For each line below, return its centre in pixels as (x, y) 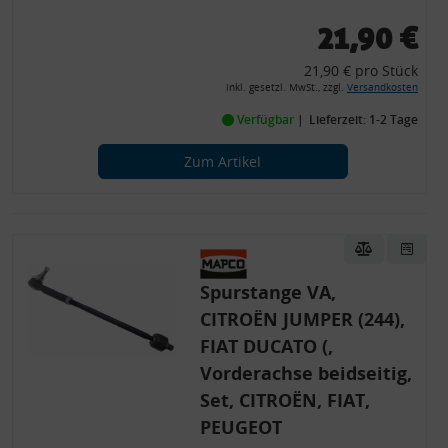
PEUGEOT (240, 427)
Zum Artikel (222, 161)
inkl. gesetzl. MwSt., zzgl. (286, 87)
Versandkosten (382, 87)
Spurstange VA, (267, 292)
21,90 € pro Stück (360, 70)
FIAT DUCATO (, (266, 346)
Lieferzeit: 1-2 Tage (363, 119)
